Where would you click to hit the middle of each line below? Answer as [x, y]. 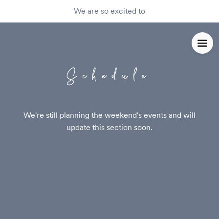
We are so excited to [109, 11]
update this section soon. [109, 127]
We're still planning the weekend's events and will [109, 115]
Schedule [109, 78]
